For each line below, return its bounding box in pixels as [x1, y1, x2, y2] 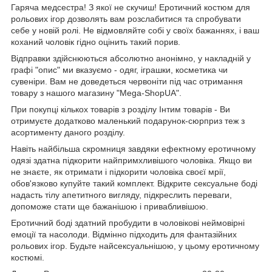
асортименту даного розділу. [11, 127, 125, 137]
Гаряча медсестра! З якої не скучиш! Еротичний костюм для [11, 2, 250, 12]
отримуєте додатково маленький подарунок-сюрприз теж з [11, 115, 245, 126]
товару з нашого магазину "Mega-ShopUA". [11, 87, 182, 98]
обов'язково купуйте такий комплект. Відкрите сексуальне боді [11, 178, 257, 188]
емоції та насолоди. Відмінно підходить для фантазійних [11, 229, 237, 239]
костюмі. [11, 252, 44, 262]
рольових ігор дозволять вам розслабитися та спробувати [11, 13, 241, 24]
